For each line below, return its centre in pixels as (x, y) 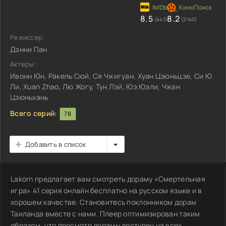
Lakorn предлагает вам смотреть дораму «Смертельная (108, 179)
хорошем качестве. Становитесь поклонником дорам (104, 202)
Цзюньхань (29, 97)
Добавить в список (55, 144)
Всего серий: (34, 113)
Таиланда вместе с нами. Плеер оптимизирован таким (105, 214)
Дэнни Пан (29, 49)
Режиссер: (27, 37)
